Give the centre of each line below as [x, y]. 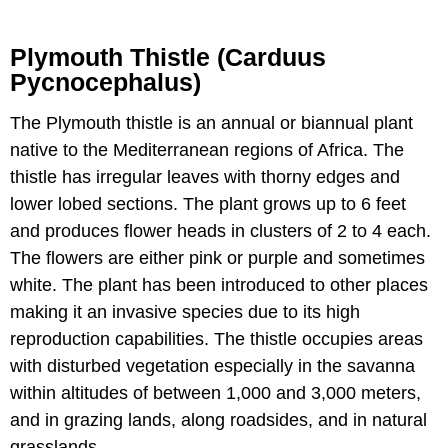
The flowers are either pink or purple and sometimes [217, 258]
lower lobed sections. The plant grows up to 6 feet [208, 204]
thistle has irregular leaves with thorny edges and [205, 177]
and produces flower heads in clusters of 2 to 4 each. [220, 231]
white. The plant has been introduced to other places [219, 285]
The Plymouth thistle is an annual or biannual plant [211, 123]
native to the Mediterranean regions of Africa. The [207, 150]
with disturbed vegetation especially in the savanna [212, 366]
